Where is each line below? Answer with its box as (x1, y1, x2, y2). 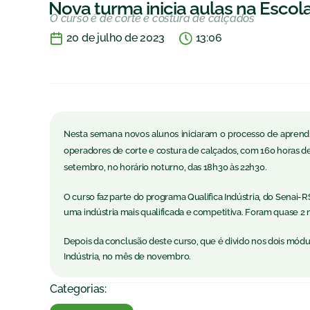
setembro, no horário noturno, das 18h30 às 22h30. (64, 161, 267, 173)
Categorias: (50, 282, 107, 296)
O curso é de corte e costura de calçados (50, 12, 255, 26)
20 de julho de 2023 (66, 31, 165, 45)
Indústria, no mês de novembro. (64, 250, 191, 262)
